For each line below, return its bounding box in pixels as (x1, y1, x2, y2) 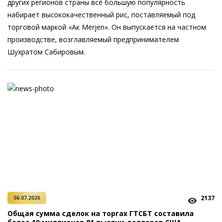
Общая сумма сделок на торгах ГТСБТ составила (7, 209, 194, 218)
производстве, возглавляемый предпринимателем (7, 35, 179, 44)
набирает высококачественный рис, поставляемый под (7, 10, 195, 19)
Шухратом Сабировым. (7, 47, 85, 56)
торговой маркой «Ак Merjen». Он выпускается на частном (7, 22, 206, 32)
